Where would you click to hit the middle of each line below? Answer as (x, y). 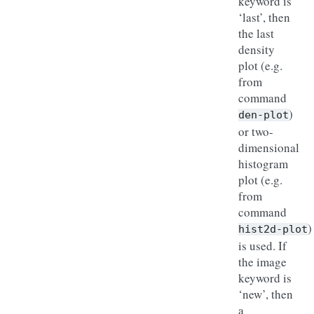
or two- (256, 131)
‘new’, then (266, 294)
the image (262, 262)
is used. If (262, 246)
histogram (263, 164)
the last (256, 33)
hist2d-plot (273, 229)
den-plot (264, 115)
